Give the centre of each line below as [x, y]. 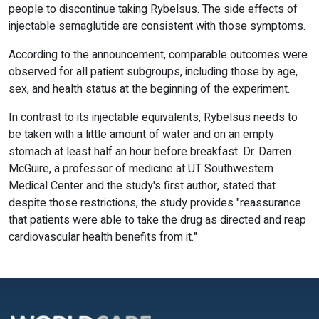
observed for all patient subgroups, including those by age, [153, 72]
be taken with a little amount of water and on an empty [141, 135]
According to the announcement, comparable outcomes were [158, 55]
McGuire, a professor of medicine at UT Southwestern [141, 169]
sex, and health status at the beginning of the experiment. [151, 89]
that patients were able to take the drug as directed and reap [157, 220]
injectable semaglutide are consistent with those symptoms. [158, 27]
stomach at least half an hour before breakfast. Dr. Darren [150, 152]
